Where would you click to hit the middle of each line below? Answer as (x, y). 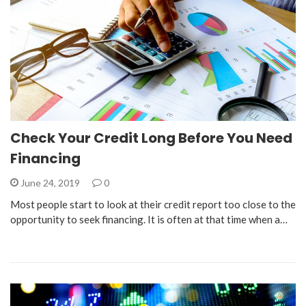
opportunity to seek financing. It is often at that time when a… (149, 219)
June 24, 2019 (50, 182)
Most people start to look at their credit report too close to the (153, 204)
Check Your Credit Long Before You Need (151, 138)
